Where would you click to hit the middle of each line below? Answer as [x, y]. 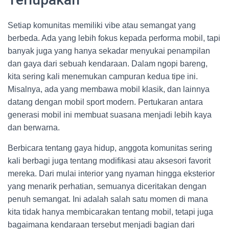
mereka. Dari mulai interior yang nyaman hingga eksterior [111, 174]
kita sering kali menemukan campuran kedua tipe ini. [103, 76]
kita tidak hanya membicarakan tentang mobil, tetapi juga [110, 212]
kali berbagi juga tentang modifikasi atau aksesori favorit [109, 161]
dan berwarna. [34, 128]
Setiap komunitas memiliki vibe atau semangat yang [102, 25]
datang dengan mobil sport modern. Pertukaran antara [105, 102]
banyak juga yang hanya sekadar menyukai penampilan [109, 51]
